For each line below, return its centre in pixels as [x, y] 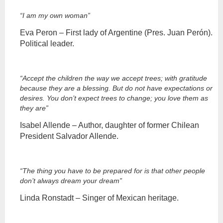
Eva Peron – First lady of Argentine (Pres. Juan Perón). [116, 32]
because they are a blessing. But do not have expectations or [116, 88]
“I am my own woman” [55, 15]
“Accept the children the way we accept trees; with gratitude [113, 78]
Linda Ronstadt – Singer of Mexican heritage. [99, 198]
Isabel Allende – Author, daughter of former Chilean [110, 125]
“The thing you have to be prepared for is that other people [112, 170]
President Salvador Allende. [69, 136]
